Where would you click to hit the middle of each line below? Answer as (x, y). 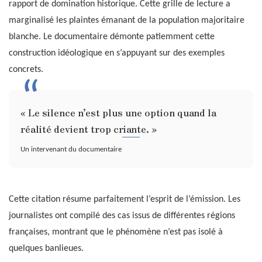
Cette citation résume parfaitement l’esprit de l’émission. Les (125, 200)
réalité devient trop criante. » (89, 128)
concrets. (26, 69)
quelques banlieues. (46, 249)
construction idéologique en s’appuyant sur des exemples (117, 53)
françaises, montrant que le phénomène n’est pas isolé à (116, 232)
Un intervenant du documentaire (71, 150)
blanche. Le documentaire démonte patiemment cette (112, 37)
